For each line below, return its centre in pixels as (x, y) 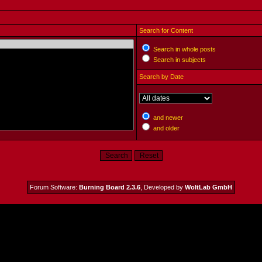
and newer (167, 118)
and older (165, 128)
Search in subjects (178, 60)
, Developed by (163, 187)
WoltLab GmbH (208, 187)
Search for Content (166, 30)
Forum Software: (54, 187)
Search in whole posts (183, 49)
